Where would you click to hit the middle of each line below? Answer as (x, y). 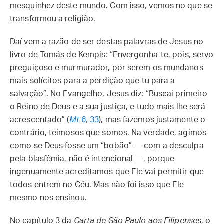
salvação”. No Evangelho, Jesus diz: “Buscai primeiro (109, 94)
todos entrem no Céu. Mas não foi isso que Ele (97, 185)
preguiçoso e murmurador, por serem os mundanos (107, 68)
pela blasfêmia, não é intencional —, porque (92, 159)
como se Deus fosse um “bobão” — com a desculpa (107, 146)
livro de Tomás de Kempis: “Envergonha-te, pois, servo (112, 55)
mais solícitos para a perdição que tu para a (93, 81)
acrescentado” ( (40, 120)
